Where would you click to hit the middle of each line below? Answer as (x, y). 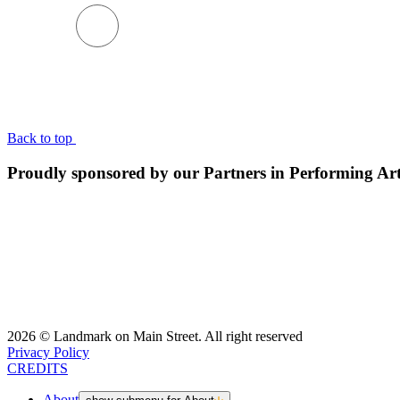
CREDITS (37, 368)
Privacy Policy (48, 352)
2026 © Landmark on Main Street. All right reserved (155, 336)
